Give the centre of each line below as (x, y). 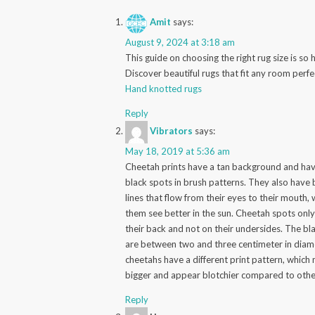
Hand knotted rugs (164, 88)
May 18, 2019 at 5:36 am (178, 151)
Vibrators (172, 131)
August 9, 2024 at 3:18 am (180, 42)
